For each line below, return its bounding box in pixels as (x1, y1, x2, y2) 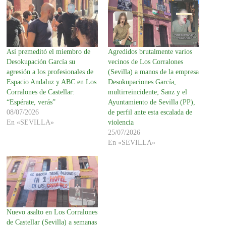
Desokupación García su (7, 58, 76, 66)
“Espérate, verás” (7, 98, 56, 106)
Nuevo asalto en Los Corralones (7, 208, 98, 216)
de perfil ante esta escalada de (107, 108, 192, 117)
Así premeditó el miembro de (7, 48, 91, 56)
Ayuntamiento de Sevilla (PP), (107, 98, 195, 106)
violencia (107, 119, 134, 127)
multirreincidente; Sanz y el (107, 88, 187, 96)
